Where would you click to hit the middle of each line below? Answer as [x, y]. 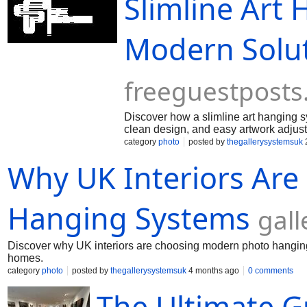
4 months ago [213, 271]
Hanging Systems [129, 218]
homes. [25, 258]
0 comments [271, 271]
